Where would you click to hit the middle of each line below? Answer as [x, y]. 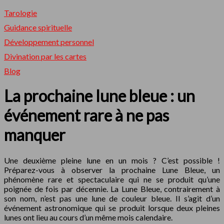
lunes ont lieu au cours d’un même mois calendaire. [88, 217]
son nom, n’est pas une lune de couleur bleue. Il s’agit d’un [112, 198]
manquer [35, 135]
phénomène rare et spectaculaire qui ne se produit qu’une [112, 179]
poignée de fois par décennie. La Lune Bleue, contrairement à [112, 188]
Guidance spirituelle [38, 27]
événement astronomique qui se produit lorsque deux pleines [112, 207]
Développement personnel [49, 42]
